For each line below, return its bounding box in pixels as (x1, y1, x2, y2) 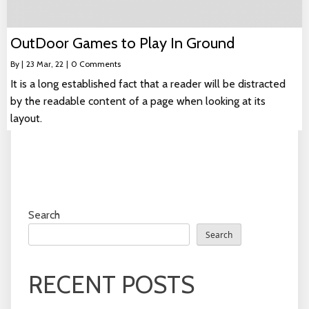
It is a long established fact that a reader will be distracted (10, 77, 286, 90)
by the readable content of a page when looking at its (10, 94, 266, 108)
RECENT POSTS (28, 269, 195, 299)
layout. (10, 111, 42, 125)
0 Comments (71, 58, 121, 69)
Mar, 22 (37, 58, 63, 69)
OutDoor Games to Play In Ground (10, 33, 235, 52)
